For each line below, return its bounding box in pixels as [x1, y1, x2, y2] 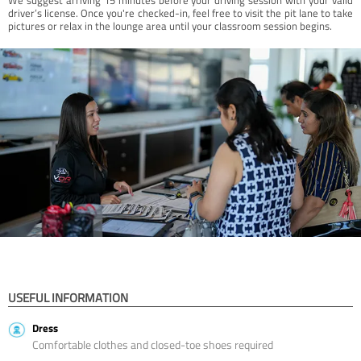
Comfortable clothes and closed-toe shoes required [32, 335, 273, 353]
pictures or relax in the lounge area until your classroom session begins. [8, 17, 332, 34]
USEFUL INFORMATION [8, 288, 128, 307]
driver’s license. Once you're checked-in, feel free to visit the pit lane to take [8, 4, 353, 21]
